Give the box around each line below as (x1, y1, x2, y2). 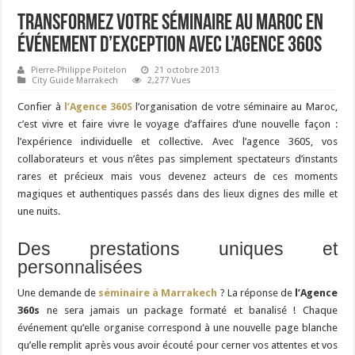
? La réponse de (217, 286, 292, 299)
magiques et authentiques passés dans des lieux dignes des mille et (17, 187, 338, 200)
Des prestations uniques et (17, 238, 338, 259)
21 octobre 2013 (155, 64, 220, 75)
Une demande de (17, 286, 99, 299)
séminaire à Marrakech (98, 286, 218, 299)
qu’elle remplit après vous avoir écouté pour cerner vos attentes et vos (17, 338, 338, 351)
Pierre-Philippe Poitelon (31, 64, 128, 75)
